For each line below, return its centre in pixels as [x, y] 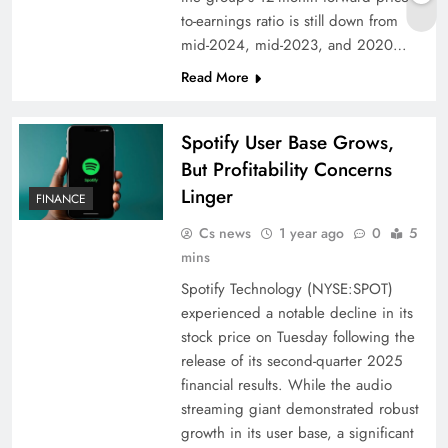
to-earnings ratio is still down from [289, 21]
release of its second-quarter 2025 [291, 361]
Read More [214, 77]
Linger [206, 196]
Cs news [224, 233]
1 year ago [311, 233]
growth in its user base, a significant [297, 433]
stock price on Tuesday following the [297, 337]
